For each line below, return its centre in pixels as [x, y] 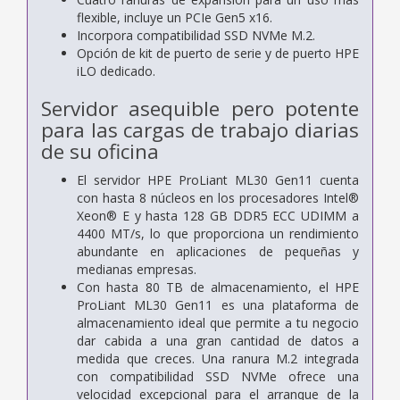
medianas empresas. [137, 269]
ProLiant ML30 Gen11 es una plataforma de [218, 304]
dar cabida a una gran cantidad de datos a [218, 340]
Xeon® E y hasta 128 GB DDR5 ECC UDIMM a [218, 215]
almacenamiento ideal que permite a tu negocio [218, 322]
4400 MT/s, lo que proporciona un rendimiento [218, 233]
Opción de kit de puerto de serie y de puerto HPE [218, 53]
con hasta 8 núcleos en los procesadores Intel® [218, 197]
